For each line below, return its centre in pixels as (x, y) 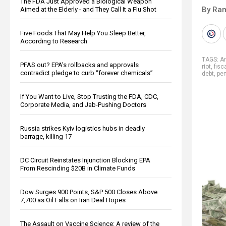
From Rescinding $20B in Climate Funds (78, 168)
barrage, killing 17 (46, 136)
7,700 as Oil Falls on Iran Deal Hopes (73, 200)
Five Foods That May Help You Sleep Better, (83, 33)
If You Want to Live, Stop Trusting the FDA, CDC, (89, 96)
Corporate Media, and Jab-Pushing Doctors (83, 104)
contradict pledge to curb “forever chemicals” (87, 73)
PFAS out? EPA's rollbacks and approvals (79, 65)
